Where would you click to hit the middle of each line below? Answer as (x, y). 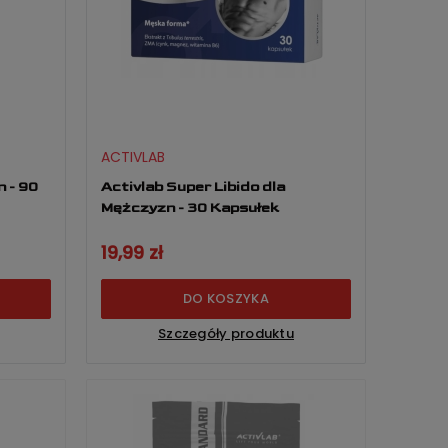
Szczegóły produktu (226, 334)
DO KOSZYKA (226, 299)
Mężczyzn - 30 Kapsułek (190, 207)
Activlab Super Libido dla (193, 186)
